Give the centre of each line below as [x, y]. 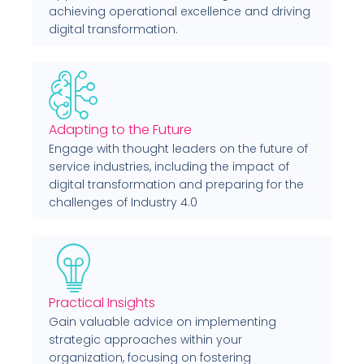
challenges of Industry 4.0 [123, 202]
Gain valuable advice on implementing [162, 321]
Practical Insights [102, 302]
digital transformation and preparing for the [176, 184]
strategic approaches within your [145, 339]
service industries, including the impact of [169, 166]
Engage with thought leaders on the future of [178, 148]
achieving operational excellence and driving [180, 11]
